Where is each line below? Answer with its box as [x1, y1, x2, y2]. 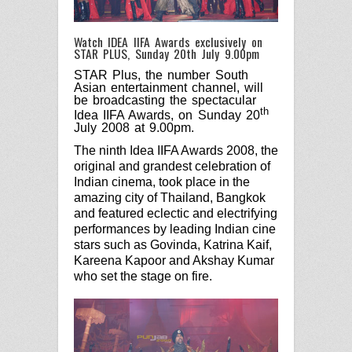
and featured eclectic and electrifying [74, 207, 277, 221]
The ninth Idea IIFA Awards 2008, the [74, 144, 278, 158]
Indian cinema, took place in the [74, 175, 250, 189]
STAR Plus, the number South [74, 68, 248, 82]
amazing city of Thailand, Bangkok [74, 191, 266, 205]
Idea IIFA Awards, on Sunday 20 [74, 108, 260, 123]
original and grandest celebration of [74, 159, 270, 174]
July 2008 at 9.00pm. [74, 121, 200, 135]
